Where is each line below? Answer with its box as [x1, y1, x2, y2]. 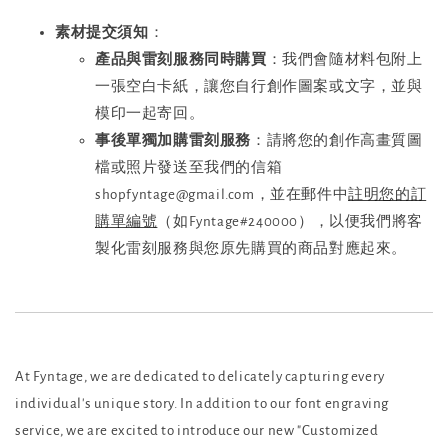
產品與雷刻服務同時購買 [95, 52, 267, 68]
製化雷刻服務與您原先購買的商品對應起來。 [95, 241, 408, 257]
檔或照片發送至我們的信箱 [95, 160, 283, 176]
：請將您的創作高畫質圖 [251, 133, 423, 149]
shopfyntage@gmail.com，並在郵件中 [95, 187, 349, 203]
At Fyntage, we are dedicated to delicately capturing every [15, 369, 385, 385]
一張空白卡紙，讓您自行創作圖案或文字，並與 [95, 79, 423, 95]
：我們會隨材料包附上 [266, 52, 423, 68]
